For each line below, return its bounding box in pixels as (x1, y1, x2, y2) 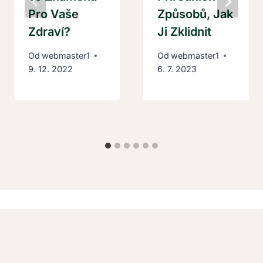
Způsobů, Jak (157, 6, 233, 21)
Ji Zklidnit (157, 24, 211, 39)
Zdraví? (28, 24, 70, 39)
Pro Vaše (28, 6, 79, 21)
